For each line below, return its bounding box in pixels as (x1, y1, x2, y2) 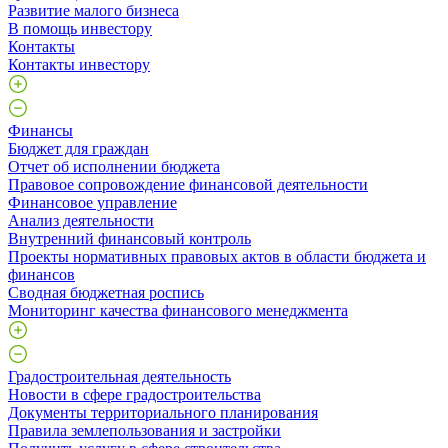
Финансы (8, 121, 73, 139)
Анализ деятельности (8, 211, 154, 229)
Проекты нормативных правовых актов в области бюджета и (8, 247, 426, 265)
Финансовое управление (8, 193, 177, 211)
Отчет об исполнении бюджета (8, 157, 220, 175)
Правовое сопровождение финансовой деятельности (8, 175, 368, 193)
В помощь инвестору (8, 19, 152, 37)
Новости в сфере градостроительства (8, 385, 261, 403)
